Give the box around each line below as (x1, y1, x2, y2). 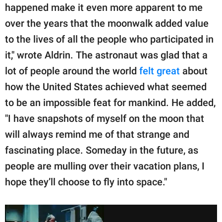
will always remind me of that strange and (5, 128, 189, 141)
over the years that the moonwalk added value (5, 17, 209, 30)
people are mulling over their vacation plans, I (5, 160, 205, 172)
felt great (139, 65, 180, 77)
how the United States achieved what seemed (5, 81, 207, 93)
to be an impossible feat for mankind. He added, (5, 97, 216, 109)
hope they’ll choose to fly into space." (5, 176, 167, 188)
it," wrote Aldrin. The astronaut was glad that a (5, 49, 208, 61)
